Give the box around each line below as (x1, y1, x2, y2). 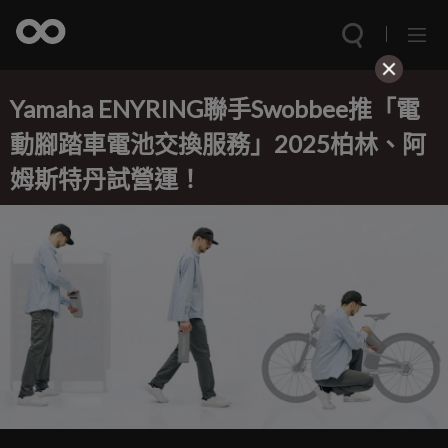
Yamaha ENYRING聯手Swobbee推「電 (10, 94, 420, 123)
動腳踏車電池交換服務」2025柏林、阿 (10, 129, 426, 158)
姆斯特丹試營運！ (10, 164, 202, 193)
